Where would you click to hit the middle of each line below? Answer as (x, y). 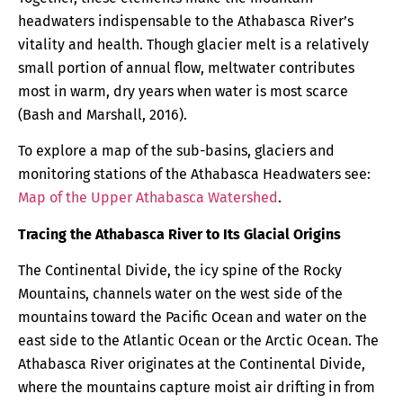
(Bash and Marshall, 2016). (104, 114)
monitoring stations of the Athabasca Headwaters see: (194, 175)
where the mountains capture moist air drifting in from (197, 387)
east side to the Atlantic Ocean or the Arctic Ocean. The (198, 340)
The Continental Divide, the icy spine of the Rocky (180, 270)
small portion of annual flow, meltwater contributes (186, 67)
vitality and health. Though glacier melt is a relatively (193, 44)
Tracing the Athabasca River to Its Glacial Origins (179, 234)
